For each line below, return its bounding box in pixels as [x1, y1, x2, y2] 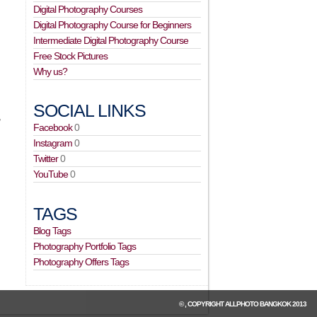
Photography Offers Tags [33, 256, 129, 267]
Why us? [33, 66, 68, 77]
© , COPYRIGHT [179, 300, 225, 308]
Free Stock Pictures [33, 50, 108, 62]
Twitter [33, 153, 59, 164]
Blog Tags [33, 225, 71, 236]
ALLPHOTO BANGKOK [225, 300, 291, 308]
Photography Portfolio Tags [33, 241, 137, 252]
